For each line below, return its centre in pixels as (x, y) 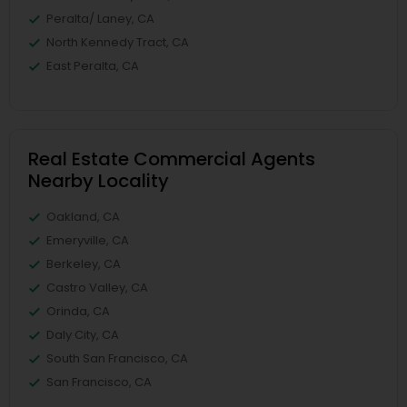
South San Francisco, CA (117, 358)
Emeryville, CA (88, 240)
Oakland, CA (83, 217)
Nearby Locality (99, 181)
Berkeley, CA (84, 264)
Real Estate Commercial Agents (172, 159)
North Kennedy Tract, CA (118, 42)
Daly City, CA (83, 335)
